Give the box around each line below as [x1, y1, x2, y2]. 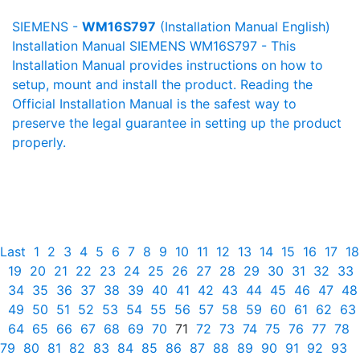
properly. [12, 134, 66, 150]
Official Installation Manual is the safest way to [12, 96, 297, 112]
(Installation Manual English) [156, 18, 330, 35]
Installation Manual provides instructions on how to [12, 57, 323, 73]
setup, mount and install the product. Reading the [12, 76, 313, 92]
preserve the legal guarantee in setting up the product [12, 115, 342, 131]
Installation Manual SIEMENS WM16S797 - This [12, 38, 296, 54]
